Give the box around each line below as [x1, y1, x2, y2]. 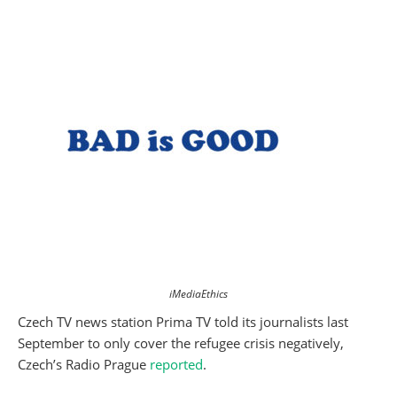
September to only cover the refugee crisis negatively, [18, 334, 344, 352]
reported [150, 355, 203, 373]
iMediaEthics [169, 286, 228, 301]
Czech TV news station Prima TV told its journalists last [18, 313, 348, 331]
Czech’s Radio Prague [18, 355, 150, 373]
